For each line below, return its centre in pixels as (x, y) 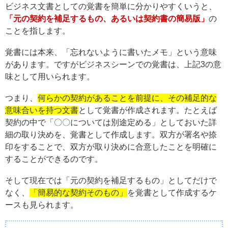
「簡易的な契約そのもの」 (78, 192)
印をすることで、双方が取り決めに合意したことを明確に (111, 147)
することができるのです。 (54, 159)
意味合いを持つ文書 (42, 110)
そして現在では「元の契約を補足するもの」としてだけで (111, 180)
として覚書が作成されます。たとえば (148, 110)
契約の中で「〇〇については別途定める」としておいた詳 (111, 122)
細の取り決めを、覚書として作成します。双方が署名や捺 (111, 134)
